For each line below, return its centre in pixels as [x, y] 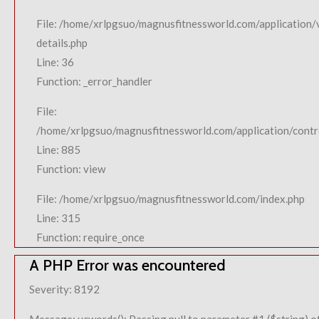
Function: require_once [90, 237]
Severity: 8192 [64, 289]
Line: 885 [58, 150]
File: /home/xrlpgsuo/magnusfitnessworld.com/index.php [171, 199]
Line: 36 [55, 62]
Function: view [71, 169]
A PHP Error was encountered [127, 265]
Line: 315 [58, 218]
